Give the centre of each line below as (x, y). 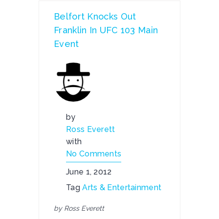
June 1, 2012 (89, 172)
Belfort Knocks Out (95, 16)
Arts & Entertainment (122, 187)
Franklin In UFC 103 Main (106, 30)
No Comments (94, 154)
